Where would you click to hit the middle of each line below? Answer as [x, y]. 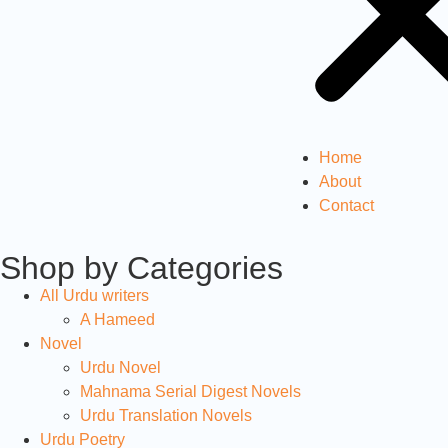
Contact [346, 205]
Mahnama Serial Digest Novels [190, 391]
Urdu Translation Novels [166, 415]
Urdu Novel [120, 367]
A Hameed [117, 319]
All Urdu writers [94, 295]
